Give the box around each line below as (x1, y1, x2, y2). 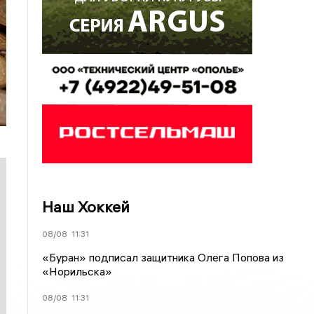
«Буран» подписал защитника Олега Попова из (42, 250, 285, 264)
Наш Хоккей (42, 197, 130, 217)
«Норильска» (42, 264, 113, 278)
